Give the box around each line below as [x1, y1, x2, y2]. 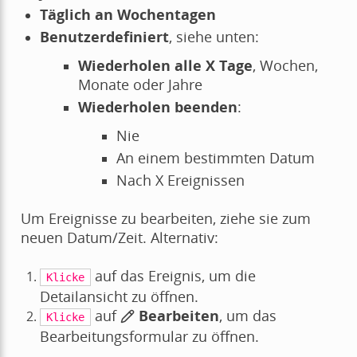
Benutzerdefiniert [39, 26, 169, 46]
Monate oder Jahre [77, 74, 202, 94]
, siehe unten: [168, 26, 259, 46]
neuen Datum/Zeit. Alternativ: [20, 227, 218, 247]
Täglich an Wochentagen [39, 4, 216, 24]
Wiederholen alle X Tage [77, 55, 253, 75]
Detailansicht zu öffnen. [39, 286, 198, 306]
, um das [218, 305, 277, 325]
